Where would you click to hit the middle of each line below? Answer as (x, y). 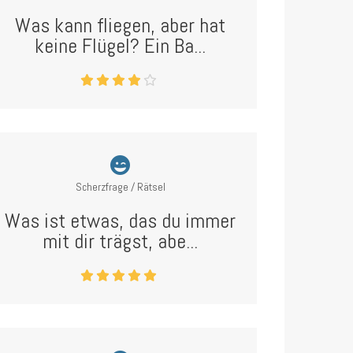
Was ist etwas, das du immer (121, 221)
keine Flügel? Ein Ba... (121, 46)
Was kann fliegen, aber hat (121, 26)
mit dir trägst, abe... (121, 242)
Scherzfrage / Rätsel (120, 187)
